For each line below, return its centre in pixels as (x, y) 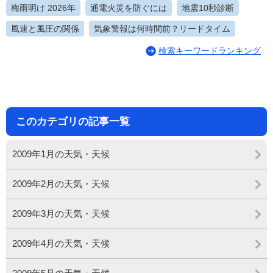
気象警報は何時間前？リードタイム (162, 29)
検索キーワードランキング (210, 50)
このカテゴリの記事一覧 (73, 122)
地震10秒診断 (208, 8)
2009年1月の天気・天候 (61, 154)
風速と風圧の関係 (45, 29)
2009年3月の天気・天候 (61, 214)
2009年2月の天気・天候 (61, 184)
